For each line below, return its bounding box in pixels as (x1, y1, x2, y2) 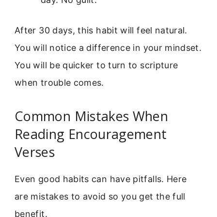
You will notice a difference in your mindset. (15, 42, 202, 53)
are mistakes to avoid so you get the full (15, 191, 186, 202)
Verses (15, 143, 55, 161)
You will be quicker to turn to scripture (15, 60, 178, 70)
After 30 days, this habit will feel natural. (15, 25, 187, 35)
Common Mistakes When (15, 107, 169, 125)
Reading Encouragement (15, 125, 167, 143)
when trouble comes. (15, 77, 104, 88)
